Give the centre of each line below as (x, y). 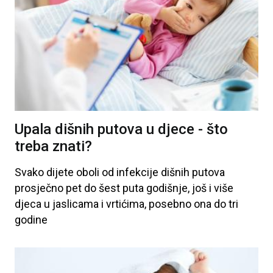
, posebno (168, 204)
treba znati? (53, 146)
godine (31, 219)
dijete (59, 172)
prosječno (39, 188)
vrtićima (124, 204)
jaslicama (74, 204)
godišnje (166, 188)
